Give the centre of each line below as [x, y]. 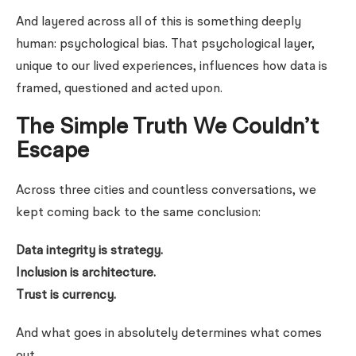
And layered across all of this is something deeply [159, 22]
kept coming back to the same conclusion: [138, 213]
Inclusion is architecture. [86, 273]
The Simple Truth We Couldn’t [167, 128]
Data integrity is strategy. [89, 251]
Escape [52, 152]
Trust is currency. [66, 296]
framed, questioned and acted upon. [119, 89]
